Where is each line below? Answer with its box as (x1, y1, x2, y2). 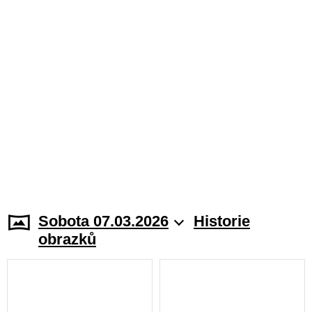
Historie (194, 212, 250, 230)
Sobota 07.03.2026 (38, 212, 169, 230)
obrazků (38, 231, 96, 248)
